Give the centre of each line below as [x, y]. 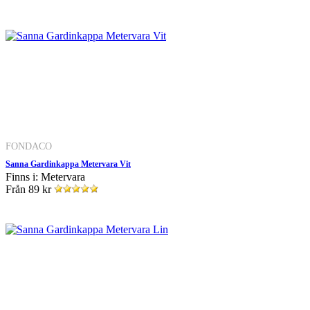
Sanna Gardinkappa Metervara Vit [68, 164]
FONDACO [29, 146]
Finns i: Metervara [45, 176]
